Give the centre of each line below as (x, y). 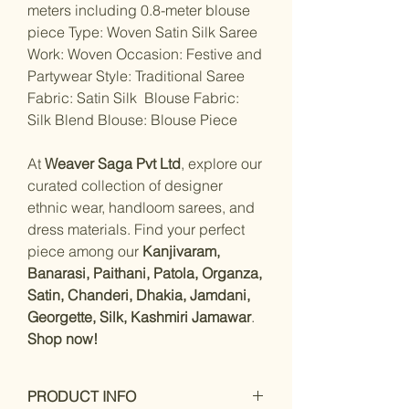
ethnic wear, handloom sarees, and (141, 207)
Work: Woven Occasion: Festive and (145, 53)
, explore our (221, 163)
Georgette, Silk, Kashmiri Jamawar (139, 316)
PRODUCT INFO (82, 396)
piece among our (85, 251)
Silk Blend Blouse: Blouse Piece (132, 119)
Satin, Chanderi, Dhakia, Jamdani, (139, 294)
